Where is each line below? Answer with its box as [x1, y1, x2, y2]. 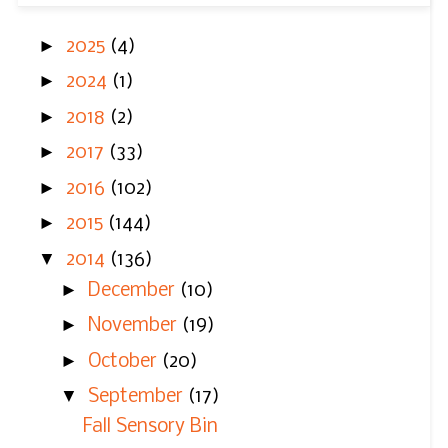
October [87, 351, 162, 372]
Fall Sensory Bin [82, 417, 218, 438]
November [87, 316, 182, 337]
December [87, 280, 180, 301]
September [87, 387, 188, 408]
